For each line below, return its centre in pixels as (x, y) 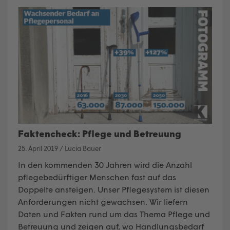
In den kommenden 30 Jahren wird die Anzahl (105, 165)
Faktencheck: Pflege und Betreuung (100, 134)
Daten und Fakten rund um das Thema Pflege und (114, 214)
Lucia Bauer (83, 149)
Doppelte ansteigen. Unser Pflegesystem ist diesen (114, 189)
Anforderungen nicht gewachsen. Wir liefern (103, 202)
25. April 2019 (38, 149)
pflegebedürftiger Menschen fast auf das (97, 177)
